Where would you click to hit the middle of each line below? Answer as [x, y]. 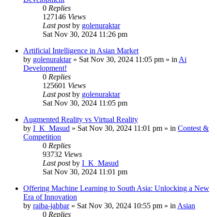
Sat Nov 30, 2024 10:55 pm [120, 206]
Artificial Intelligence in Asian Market [81, 51]
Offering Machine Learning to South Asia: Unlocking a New [116, 188]
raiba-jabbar [51, 206]
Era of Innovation [50, 197]
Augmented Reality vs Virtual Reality [81, 119]
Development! [45, 68]
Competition [42, 137]
